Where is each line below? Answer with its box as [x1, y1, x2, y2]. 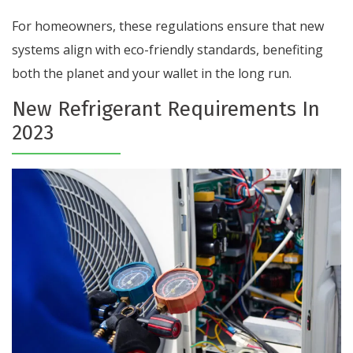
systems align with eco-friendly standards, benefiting [12, 41, 323, 58]
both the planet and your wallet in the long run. [12, 65, 292, 82]
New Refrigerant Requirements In [12, 97, 320, 121]
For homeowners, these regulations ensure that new [12, 17, 324, 35]
